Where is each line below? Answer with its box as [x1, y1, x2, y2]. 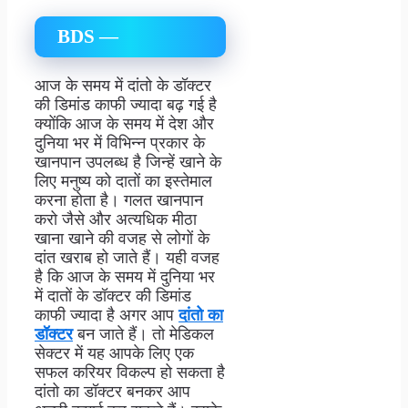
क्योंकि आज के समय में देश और [35, 115, 214, 134]
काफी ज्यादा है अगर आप [35, 306, 178, 325]
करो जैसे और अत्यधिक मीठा [35, 210, 197, 229]
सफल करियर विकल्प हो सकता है [35, 363, 225, 382]
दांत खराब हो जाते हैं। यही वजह [35, 249, 219, 268]
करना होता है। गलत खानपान [35, 191, 203, 210]
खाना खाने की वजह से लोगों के [35, 229, 209, 249]
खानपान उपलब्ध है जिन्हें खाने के [35, 153, 221, 172]
